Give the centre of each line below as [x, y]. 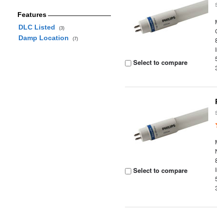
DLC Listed [39, 27]
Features [32, 15]
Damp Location [45, 38]
